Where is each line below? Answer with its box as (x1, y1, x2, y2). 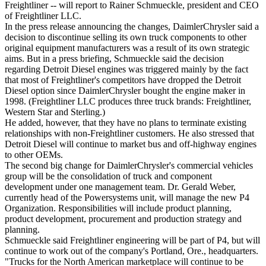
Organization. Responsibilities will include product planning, (5, 203, 232, 214)
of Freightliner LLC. (5, 11, 81, 21)
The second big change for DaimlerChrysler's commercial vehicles (5, 160, 253, 171)
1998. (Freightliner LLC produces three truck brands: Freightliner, (5, 96, 251, 107)
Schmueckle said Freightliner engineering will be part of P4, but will (5, 235, 260, 246)
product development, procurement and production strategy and (5, 214, 242, 224)
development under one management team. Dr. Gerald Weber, (5, 182, 236, 192)
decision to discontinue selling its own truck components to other (5, 32, 246, 43)
